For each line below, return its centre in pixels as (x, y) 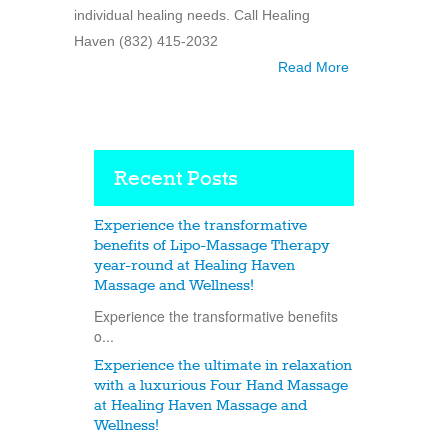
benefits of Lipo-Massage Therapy (212, 245)
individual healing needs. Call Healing (192, 14)
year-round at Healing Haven (194, 265)
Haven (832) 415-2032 (146, 40)
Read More (313, 66)
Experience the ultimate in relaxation (223, 365)
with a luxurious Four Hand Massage (221, 385)
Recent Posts (176, 179)
